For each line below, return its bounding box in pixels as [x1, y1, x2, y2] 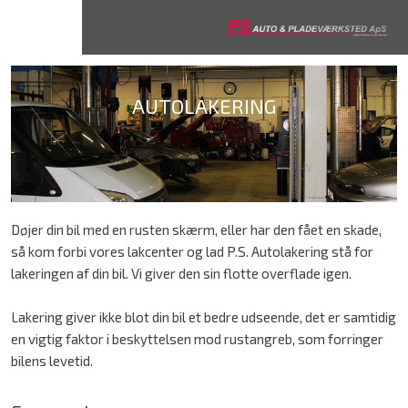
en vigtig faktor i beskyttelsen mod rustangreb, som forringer [10, 330, 383, 347]
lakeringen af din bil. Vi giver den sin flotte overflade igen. [10, 264, 352, 281]
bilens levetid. [10, 352, 93, 369]
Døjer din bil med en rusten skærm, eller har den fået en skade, [10, 220, 382, 238]
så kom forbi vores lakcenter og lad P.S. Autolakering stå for [10, 242, 373, 260]
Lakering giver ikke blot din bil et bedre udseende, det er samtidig [10, 308, 396, 325]
